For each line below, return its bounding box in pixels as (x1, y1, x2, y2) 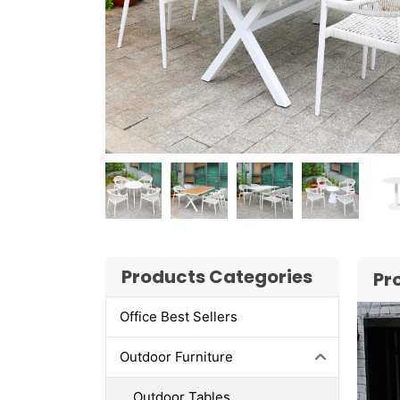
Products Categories (121, 263, 312, 289)
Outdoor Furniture (119, 348, 233, 366)
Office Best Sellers (119, 308, 237, 326)
